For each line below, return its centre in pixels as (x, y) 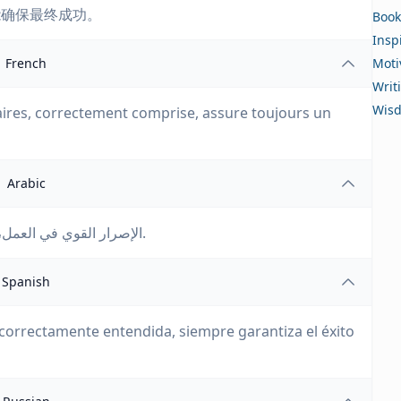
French (26, 63)
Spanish (26, 282)
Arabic (26, 183)
